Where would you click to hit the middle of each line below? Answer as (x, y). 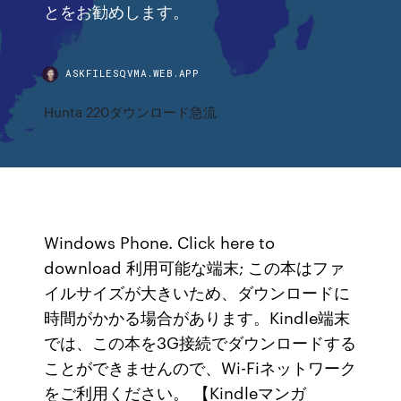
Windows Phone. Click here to (160, 242)
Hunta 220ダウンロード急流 (131, 111)
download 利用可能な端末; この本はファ (195, 267)
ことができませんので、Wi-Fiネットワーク (200, 367)
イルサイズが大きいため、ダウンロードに (197, 292)
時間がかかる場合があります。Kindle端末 (197, 317)
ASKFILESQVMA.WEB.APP (132, 73)
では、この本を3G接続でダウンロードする (200, 342)
